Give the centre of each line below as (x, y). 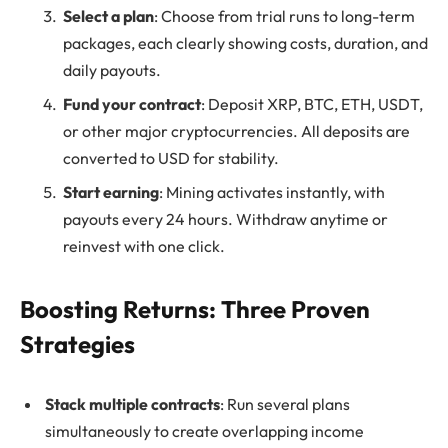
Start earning (111, 191)
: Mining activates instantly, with (272, 191)
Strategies (77, 343)
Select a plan (108, 15)
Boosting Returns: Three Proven (195, 308)
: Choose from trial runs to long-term (284, 15)
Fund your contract (132, 103)
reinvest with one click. (144, 245)
